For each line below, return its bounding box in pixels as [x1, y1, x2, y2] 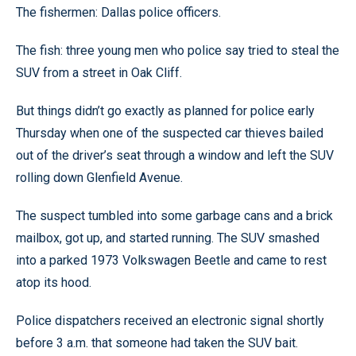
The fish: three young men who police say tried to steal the [16, 43, 339, 58]
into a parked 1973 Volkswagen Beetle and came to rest [16, 253, 327, 268]
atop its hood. [16, 275, 91, 290]
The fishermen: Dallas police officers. [16, 5, 221, 20]
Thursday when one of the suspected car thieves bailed [16, 126, 323, 141]
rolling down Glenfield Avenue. [16, 170, 183, 185]
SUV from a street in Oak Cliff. [16, 65, 182, 80]
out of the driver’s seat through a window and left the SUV [16, 148, 334, 163]
